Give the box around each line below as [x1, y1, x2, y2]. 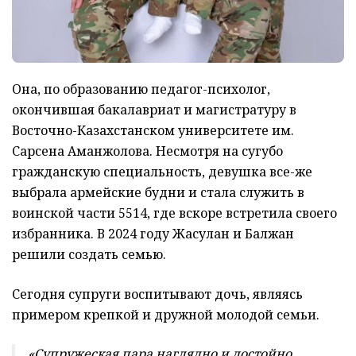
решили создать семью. [12, 245, 166, 263]
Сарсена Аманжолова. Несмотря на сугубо [12, 141, 283, 160]
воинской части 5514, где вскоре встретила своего [12, 203, 337, 222]
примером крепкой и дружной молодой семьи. [12, 305, 319, 323]
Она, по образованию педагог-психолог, [12, 79, 270, 98]
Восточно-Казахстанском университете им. [12, 121, 294, 139]
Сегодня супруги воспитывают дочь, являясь [12, 284, 303, 303]
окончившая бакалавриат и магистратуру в [12, 100, 296, 118]
